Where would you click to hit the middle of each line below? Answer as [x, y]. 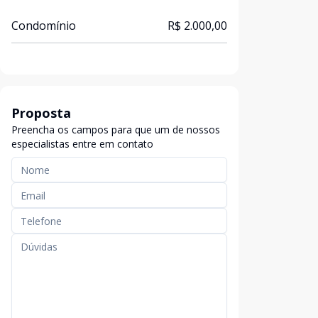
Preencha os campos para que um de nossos [116, 130]
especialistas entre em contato [82, 144]
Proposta [41, 113]
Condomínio [44, 26]
